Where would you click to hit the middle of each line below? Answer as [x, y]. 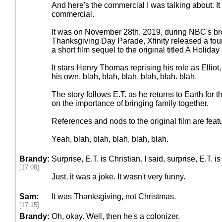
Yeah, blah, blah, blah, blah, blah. [110, 139]
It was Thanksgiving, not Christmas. [114, 196]
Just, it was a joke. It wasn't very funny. [118, 177]
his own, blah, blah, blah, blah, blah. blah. [124, 77]
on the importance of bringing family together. [130, 103]
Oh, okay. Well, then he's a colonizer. [116, 216]
